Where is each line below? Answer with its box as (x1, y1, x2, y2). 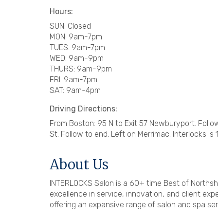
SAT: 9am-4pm (50, 85, 101, 95)
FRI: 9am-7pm (50, 74, 97, 84)
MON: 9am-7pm (50, 32, 102, 41)
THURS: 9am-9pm (50, 64, 112, 73)
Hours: (50, 6, 73, 16)
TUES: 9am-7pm (50, 42, 105, 52)
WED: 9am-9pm (50, 53, 104, 63)
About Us (50, 155, 109, 173)
